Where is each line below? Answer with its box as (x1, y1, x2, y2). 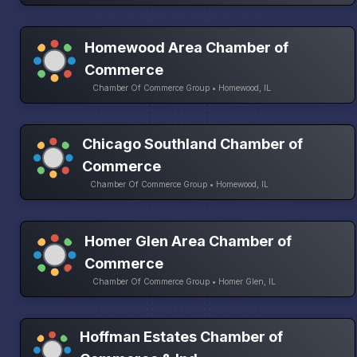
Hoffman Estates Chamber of (79, 328, 283, 345)
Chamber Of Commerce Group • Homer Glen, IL (92, 276, 276, 286)
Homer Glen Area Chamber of (84, 232, 292, 249)
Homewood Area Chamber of (84, 38, 289, 56)
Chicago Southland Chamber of (82, 135, 304, 153)
